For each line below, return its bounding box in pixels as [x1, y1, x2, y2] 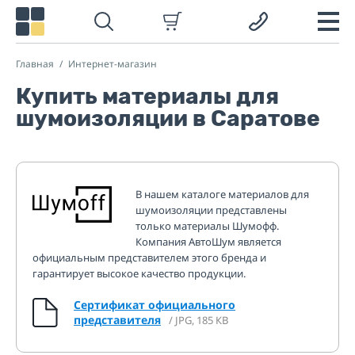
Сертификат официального [74, 297, 235, 312]
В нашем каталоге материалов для [136, 187, 309, 201]
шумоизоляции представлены [136, 203, 287, 217]
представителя [74, 312, 161, 327]
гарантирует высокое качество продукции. [32, 266, 246, 281]
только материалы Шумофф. [136, 219, 279, 233]
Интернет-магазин [68, 57, 157, 71]
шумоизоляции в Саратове [16, 105, 320, 132]
